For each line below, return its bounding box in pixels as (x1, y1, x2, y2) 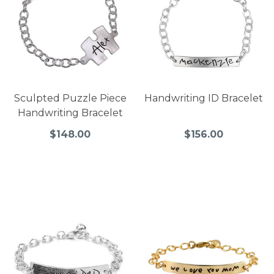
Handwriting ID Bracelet (144, 92, 264, 105)
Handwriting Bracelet (17, 107, 123, 119)
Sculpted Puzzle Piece (13, 92, 127, 105)
